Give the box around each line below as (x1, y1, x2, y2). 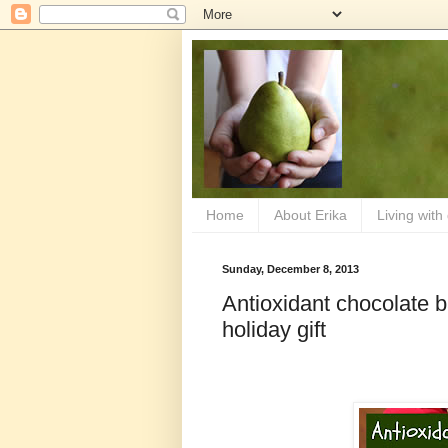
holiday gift (222, 317, 326, 343)
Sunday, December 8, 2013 (222, 262, 359, 275)
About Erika (274, 207, 347, 224)
